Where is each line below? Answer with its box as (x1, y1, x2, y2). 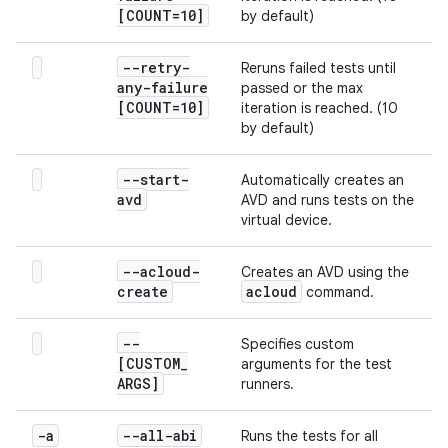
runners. (241, 375, 294, 393)
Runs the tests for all (241, 427, 378, 445)
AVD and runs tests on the (241, 191, 414, 209)
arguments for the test (241, 355, 392, 373)
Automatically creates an (241, 171, 404, 189)
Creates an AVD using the (241, 263, 409, 281)
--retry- (122, 58, 190, 77)
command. (302, 283, 374, 301)
